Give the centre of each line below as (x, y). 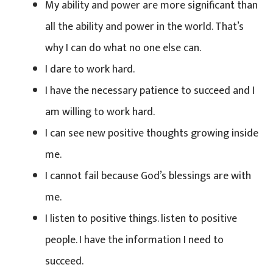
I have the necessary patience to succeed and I (150, 90)
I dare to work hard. (90, 69)
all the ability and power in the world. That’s (144, 27)
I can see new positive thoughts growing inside (152, 133)
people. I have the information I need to (134, 240)
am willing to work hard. (100, 112)
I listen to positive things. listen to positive (141, 218)
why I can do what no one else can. (123, 48)
